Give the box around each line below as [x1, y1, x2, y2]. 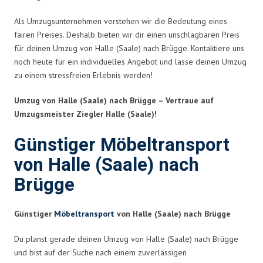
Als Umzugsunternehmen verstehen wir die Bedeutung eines [14, 15, 227, 26]
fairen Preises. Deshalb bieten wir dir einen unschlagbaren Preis [14, 29, 240, 40]
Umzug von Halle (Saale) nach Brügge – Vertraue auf [14, 95, 214, 106]
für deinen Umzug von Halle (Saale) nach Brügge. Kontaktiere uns [14, 42, 244, 53]
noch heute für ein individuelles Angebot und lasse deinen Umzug [14, 56, 247, 67]
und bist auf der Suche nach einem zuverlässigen [14, 247, 187, 258]
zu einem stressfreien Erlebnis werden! [14, 69, 153, 80]
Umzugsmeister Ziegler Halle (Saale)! [14, 108, 157, 119]
